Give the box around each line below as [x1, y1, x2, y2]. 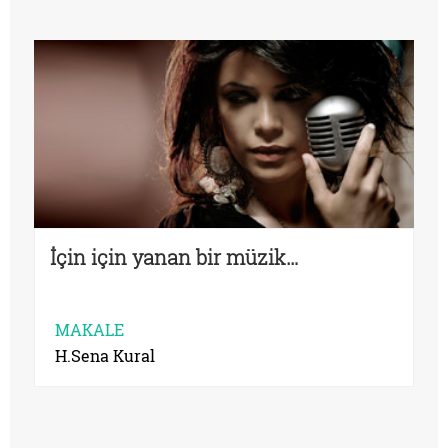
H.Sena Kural [55, 344, 155, 366]
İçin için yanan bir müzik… [50, 243, 299, 270]
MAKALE [55, 318, 124, 340]
